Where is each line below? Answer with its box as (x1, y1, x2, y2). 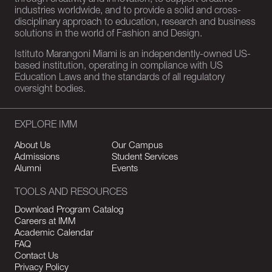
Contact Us (15, 252, 58, 261)
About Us (15, 141, 50, 151)
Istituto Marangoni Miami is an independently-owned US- (15, 50, 251, 60)
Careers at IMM (15, 217, 76, 226)
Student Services (112, 153, 178, 162)
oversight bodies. (15, 85, 86, 95)
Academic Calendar (15, 229, 93, 238)
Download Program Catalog (15, 206, 123, 215)
